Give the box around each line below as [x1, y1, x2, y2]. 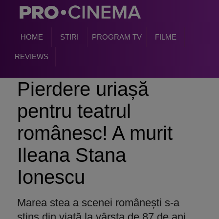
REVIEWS [14, 52, 48, 61]
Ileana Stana [17, 144, 126, 166]
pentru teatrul [17, 100, 131, 122]
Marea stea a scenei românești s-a [17, 197, 179, 209]
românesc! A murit [17, 122, 173, 144]
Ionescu [17, 166, 85, 188]
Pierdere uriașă [17, 78, 149, 100]
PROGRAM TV [92, 33, 142, 41]
